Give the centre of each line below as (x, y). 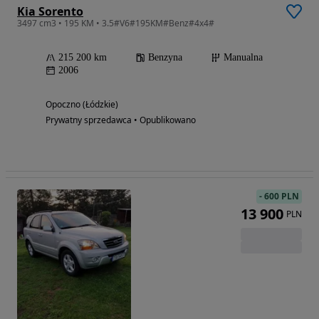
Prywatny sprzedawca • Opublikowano (121, 120)
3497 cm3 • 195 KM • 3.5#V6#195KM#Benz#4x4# (116, 23)
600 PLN (282, 196)
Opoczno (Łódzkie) (82, 104)
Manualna (243, 57)
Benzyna (165, 57)
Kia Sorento (50, 11)
